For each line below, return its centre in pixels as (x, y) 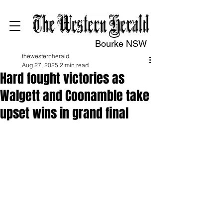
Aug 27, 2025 (40, 65)
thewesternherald (46, 56)
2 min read (74, 65)
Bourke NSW (121, 44)
